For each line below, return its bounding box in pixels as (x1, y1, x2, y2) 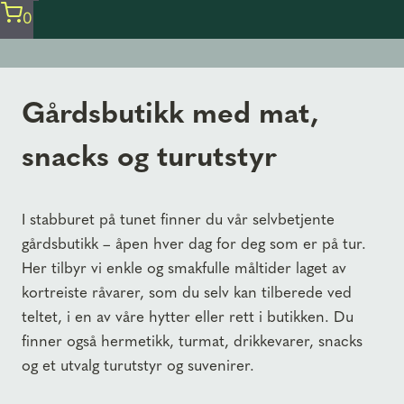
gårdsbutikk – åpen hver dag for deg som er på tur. (22, 232, 366, 254)
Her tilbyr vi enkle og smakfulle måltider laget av (22, 256, 346, 279)
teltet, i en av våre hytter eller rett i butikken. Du (22, 305, 353, 327)
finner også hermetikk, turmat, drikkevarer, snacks (22, 329, 363, 352)
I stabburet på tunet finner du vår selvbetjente (22, 207, 335, 230)
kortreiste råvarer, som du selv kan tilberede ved (22, 280, 352, 303)
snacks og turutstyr (22, 133, 277, 175)
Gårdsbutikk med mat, (22, 90, 319, 132)
